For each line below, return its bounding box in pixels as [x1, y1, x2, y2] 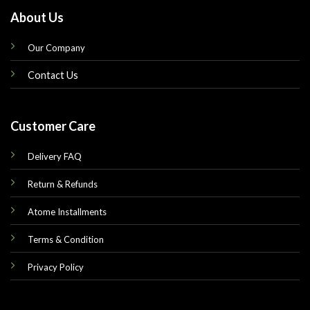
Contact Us [27, 69, 78, 81]
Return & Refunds [27, 179, 98, 190]
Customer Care [10, 118, 95, 134]
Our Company [27, 42, 85, 53]
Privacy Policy [27, 262, 84, 273]
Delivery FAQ [27, 151, 82, 163]
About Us [10, 9, 64, 25]
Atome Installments [27, 206, 107, 218]
